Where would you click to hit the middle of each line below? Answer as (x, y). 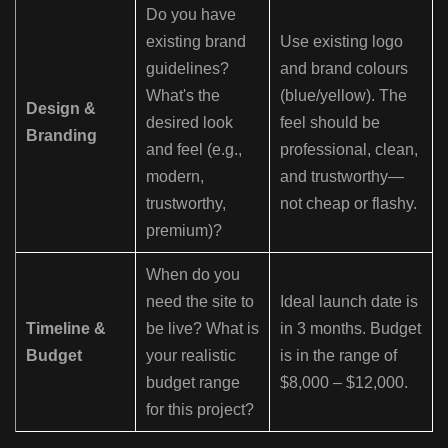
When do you (193, 275)
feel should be (330, 123)
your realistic (191, 356)
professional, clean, (349, 150)
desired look (189, 123)
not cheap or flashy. (348, 204)
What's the (183, 96)
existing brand (196, 42)
